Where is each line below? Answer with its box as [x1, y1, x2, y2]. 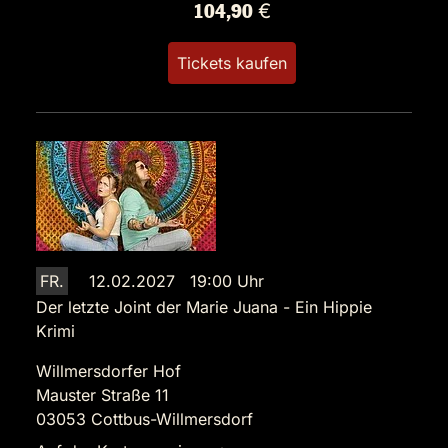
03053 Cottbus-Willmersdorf [36, 409, 253, 429]
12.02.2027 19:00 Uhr [89, 271, 264, 291]
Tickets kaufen [177, 53, 287, 73]
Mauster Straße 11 [36, 385, 169, 405]
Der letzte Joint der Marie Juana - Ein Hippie [36, 297, 372, 317]
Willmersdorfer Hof [36, 361, 181, 381]
